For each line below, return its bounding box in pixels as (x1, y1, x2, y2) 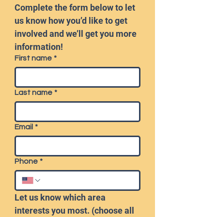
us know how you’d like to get (15, 15, 127, 26)
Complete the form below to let (15, 2, 135, 13)
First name (15, 54, 52, 62)
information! (15, 42, 63, 52)
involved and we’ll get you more (15, 29, 137, 39)
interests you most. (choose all (15, 205, 134, 216)
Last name (15, 89, 52, 96)
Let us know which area (15, 192, 106, 202)
